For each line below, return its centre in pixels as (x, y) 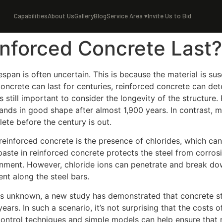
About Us (61, 16)
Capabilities (30, 16)
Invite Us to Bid (169, 16)
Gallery (84, 16)
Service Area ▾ (127, 16)
